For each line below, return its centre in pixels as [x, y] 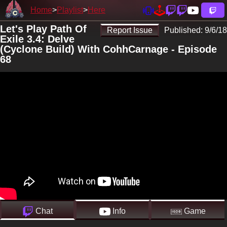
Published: [184, 30]
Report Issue [130, 30]
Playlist [70, 10]
